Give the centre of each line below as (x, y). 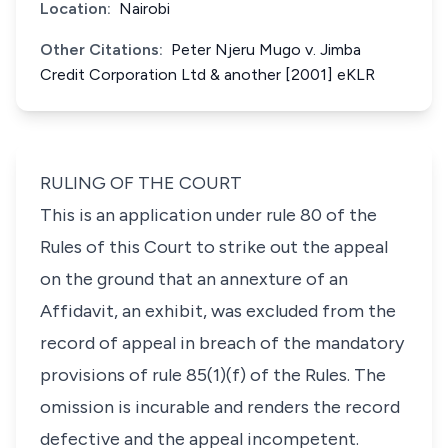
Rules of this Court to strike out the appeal (214, 247)
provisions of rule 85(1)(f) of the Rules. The (213, 375)
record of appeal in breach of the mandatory (222, 343)
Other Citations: (101, 49)
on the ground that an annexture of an (194, 279)
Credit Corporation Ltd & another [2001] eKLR (207, 74)
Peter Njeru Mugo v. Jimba (266, 49)
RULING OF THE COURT (141, 183)
